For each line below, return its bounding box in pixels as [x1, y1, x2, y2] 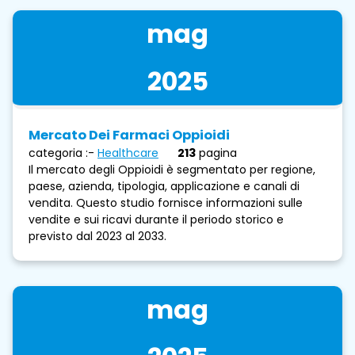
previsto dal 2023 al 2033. [29, 227, 166, 244]
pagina [199, 144, 237, 161]
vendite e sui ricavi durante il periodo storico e [29, 211, 284, 227]
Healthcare [97, 144, 158, 161]
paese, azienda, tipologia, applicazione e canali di [29, 177, 300, 194]
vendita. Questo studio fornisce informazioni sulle [29, 194, 303, 211]
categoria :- [29, 144, 94, 161]
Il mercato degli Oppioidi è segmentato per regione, [29, 161, 315, 177]
